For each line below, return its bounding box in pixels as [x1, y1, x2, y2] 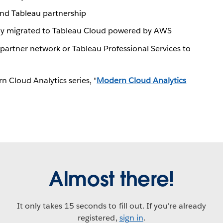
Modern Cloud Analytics [97, 75, 187, 86]
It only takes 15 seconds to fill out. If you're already [16, 200, 207, 211]
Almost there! [49, 166, 174, 192]
